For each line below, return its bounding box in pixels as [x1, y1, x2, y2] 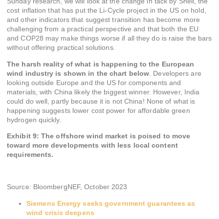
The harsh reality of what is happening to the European [7, 60, 195, 68]
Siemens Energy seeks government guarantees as [26, 199, 196, 207]
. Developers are [149, 69, 201, 77]
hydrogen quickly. [7, 115, 62, 124]
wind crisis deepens [26, 208, 94, 217]
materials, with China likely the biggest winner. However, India [7, 88, 200, 96]
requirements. [7, 150, 54, 158]
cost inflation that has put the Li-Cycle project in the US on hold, [7, 6, 206, 15]
